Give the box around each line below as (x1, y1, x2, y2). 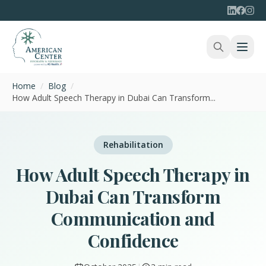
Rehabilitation (103, 139, 163, 150)
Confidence (87, 229, 179, 252)
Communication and (51, 207, 215, 230)
